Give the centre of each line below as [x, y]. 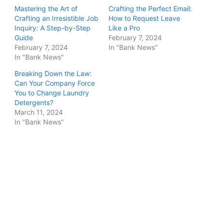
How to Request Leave [144, 18]
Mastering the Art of [46, 8]
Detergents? [34, 102]
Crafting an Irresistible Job [56, 18]
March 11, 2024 [39, 112]
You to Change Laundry [52, 93]
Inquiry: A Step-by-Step [53, 28]
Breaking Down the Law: [53, 73]
